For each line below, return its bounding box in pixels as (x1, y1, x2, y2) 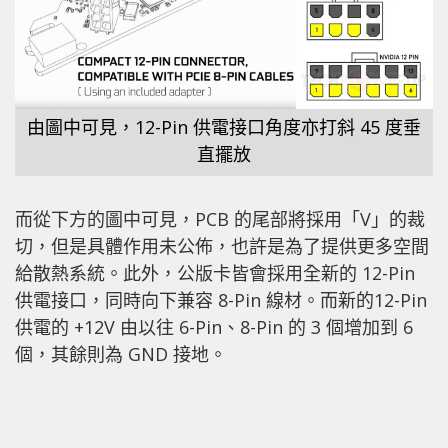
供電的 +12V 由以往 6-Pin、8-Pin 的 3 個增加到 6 (15, 315, 413, 340)
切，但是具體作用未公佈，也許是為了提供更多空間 (15, 234, 429, 259)
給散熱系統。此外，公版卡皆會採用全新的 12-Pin (15, 261, 415, 286)
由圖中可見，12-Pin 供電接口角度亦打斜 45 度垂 (27, 115, 421, 140)
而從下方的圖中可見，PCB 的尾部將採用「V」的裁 (15, 207, 425, 232)
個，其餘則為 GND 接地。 (15, 342, 227, 367)
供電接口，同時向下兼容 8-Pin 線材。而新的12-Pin (15, 288, 427, 313)
